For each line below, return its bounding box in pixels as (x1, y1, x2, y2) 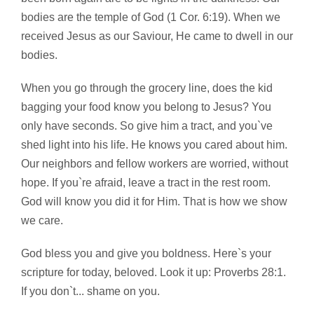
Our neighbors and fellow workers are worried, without (21, 158, 288, 170)
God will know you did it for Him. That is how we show (21, 196, 287, 208)
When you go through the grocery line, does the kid (21, 82, 273, 95)
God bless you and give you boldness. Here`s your (21, 247, 271, 260)
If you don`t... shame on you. (21, 285, 160, 298)
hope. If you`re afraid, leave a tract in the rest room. (21, 177, 271, 189)
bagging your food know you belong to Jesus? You (21, 101, 271, 114)
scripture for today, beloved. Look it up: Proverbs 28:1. (21, 266, 286, 279)
